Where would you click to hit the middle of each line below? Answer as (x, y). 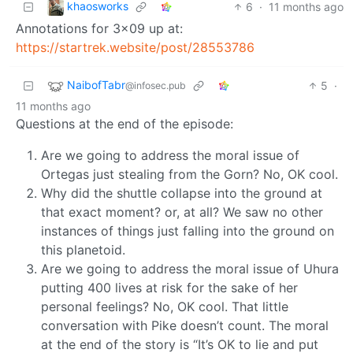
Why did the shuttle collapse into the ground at (182, 193)
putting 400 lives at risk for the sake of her (169, 288)
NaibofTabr (96, 85)
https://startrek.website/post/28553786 (135, 48)
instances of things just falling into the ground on (188, 231)
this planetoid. (83, 250)
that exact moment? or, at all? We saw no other (182, 212)
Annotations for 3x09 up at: (99, 29)
